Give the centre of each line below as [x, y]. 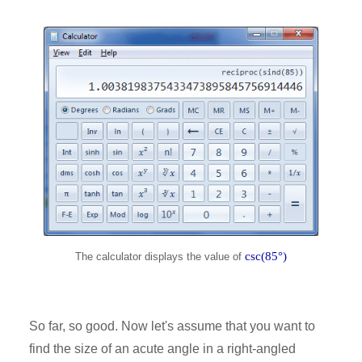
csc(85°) [266, 257]
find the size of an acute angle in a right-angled [162, 348]
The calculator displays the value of [160, 257]
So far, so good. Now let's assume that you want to [172, 326]
